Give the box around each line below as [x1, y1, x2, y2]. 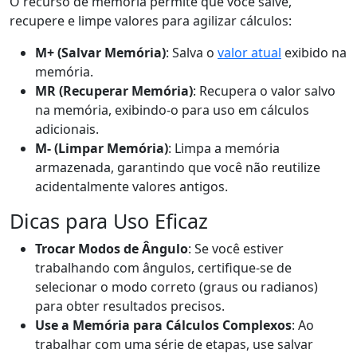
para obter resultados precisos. [35, 297, 225, 315]
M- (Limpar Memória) [35, 139, 168, 157]
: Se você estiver [188, 240, 284, 257]
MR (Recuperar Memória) [35, 82, 193, 100]
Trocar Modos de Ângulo [35, 240, 188, 257]
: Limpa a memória [168, 139, 280, 157]
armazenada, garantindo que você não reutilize [35, 159, 320, 176]
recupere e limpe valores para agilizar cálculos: [10, 12, 292, 29]
